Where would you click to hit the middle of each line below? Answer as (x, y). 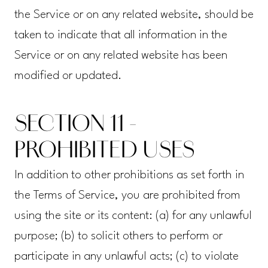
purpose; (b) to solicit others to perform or (118, 237)
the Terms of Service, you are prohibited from (127, 196)
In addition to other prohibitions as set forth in (129, 176)
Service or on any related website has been (121, 56)
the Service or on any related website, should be (134, 15)
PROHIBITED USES (104, 152)
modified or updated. (68, 76)
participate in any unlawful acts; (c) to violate (126, 257)
